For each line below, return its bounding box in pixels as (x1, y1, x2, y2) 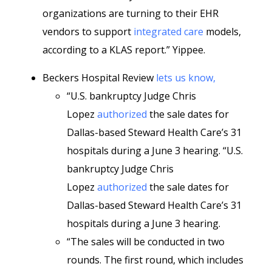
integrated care (134, 25, 203, 38)
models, (203, 25, 241, 38)
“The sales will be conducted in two (67, 235, 225, 248)
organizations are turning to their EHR (42, 7, 219, 20)
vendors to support (42, 25, 134, 38)
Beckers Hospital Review (42, 71, 156, 84)
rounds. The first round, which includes (67, 253, 243, 267)
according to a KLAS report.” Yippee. (42, 43, 205, 56)
